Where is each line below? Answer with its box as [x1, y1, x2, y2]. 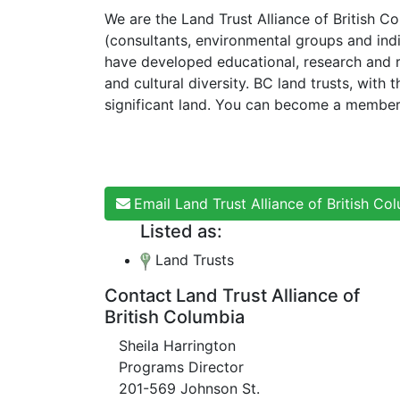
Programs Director [119, 358, 244, 376]
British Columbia [104, 306, 245, 328]
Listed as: [140, 221, 222, 242]
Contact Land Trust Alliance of [104, 285, 360, 306]
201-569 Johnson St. [119, 379, 260, 397]
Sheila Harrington [119, 337, 236, 354]
